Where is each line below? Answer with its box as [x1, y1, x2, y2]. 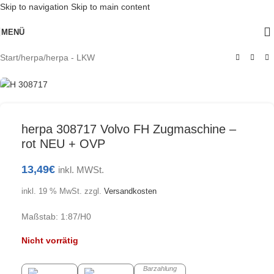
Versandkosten [104, 187, 157, 196]
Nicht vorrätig [21, 235, 78, 246]
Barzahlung [143, 265, 177, 273]
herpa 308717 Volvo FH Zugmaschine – [21, 122, 236, 136]
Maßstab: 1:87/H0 [21, 212, 91, 222]
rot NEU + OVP [21, 137, 105, 151]
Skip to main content [71, 2, 150, 12]
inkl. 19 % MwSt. [21, 187, 82, 196]
